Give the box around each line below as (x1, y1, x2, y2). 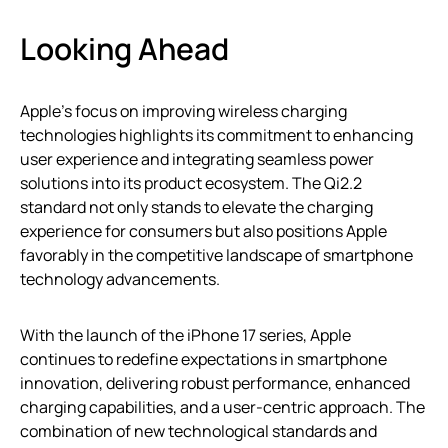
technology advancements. (20, 268, 220, 290)
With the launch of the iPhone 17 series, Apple (20, 324, 351, 346)
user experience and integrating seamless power (20, 148, 374, 170)
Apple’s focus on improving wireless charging (20, 100, 347, 122)
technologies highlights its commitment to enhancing (20, 124, 413, 146)
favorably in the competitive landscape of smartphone (20, 244, 413, 266)
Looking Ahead (20, 28, 229, 69)
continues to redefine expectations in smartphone (20, 348, 387, 370)
